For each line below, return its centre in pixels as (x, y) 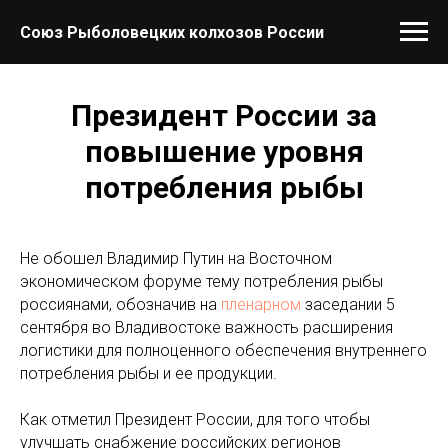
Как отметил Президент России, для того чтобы (195, 419)
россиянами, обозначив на (120, 304)
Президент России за (224, 115)
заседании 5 (348, 304)
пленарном (261, 304)
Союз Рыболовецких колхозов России (172, 32)
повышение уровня (224, 151)
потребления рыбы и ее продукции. (148, 373)
